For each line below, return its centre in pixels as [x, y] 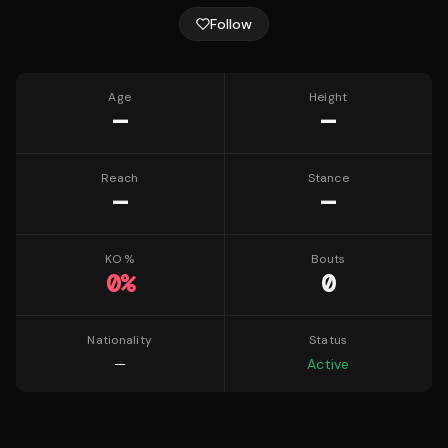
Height [328, 97]
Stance [328, 178]
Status [328, 340]
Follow [231, 24]
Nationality [120, 340]
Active [328, 364]
